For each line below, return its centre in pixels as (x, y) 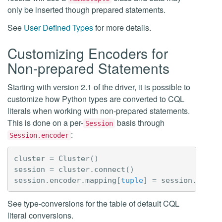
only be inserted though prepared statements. (86, 10)
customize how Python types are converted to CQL (96, 99)
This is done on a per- (45, 123)
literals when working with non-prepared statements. (99, 111)
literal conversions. (40, 215)
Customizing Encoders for (88, 53)
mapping (101, 180)
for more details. (122, 28)
